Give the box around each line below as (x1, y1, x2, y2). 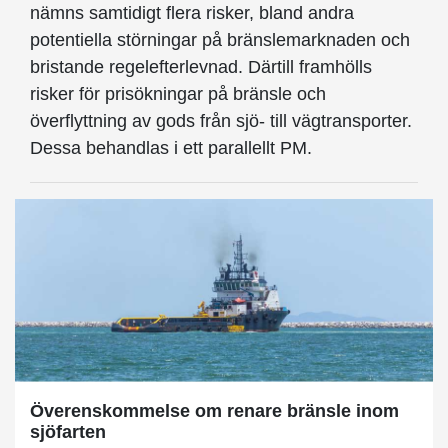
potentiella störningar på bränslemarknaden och (30, 30, 410, 51)
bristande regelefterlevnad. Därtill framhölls (30, 57, 372, 78)
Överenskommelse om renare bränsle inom (30, 400, 399, 421)
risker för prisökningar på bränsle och (30, 84, 326, 105)
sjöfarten (30, 421, 106, 442)
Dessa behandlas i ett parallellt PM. (30, 138, 312, 159)
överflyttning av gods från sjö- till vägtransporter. (30, 111, 412, 132)
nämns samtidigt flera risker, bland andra (30, 3, 354, 24)
